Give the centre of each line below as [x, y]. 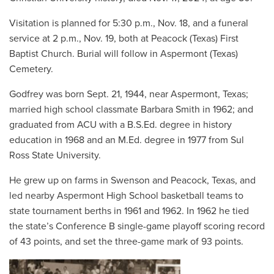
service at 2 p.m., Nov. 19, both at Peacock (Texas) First [124, 38]
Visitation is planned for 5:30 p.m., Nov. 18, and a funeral [129, 23]
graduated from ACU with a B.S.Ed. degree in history [120, 124]
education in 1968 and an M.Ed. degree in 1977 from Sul [127, 140]
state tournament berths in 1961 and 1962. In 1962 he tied [129, 211]
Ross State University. [55, 155]
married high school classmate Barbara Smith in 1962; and [131, 109]
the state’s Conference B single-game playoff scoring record [137, 226]
